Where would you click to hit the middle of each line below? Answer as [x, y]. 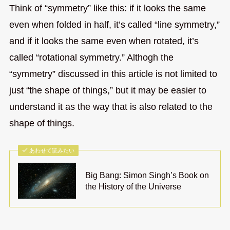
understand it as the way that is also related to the [111, 107]
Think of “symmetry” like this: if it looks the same [107, 8]
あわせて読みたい [52, 151]
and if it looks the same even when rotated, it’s [104, 41]
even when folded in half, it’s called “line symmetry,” [114, 25]
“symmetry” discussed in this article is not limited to [113, 74]
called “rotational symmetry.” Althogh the [91, 58]
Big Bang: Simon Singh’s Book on [147, 175]
